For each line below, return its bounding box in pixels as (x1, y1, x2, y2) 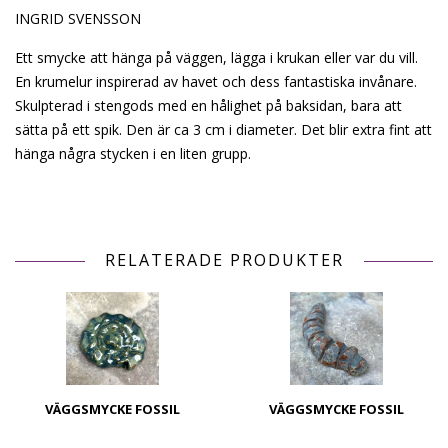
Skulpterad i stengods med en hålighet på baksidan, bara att (15, 95, 402, 115)
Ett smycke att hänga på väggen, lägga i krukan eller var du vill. (15, 47, 418, 67)
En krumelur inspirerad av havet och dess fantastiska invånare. (15, 71, 417, 91)
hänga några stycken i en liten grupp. (15, 143, 251, 163)
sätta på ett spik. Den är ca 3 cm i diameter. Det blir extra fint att (15, 119, 432, 139)
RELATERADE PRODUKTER (104, 248, 344, 271)
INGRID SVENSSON (15, 8, 141, 28)
